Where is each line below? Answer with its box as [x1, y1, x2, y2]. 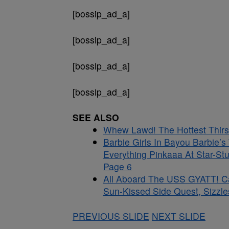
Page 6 [103, 160, 132, 173]
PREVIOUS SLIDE [73, 210, 149, 222]
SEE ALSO [73, 111, 119, 124]
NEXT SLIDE [152, 210, 205, 222]
